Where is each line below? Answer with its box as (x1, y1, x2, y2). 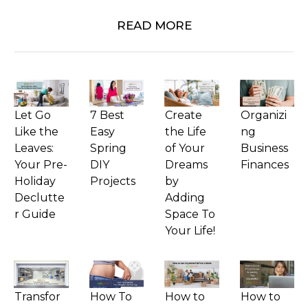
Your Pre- (14, 158, 67, 172)
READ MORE (116, 18, 192, 32)
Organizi (240, 109, 287, 122)
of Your (165, 142, 205, 155)
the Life (165, 125, 206, 139)
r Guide (14, 208, 56, 221)
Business (240, 142, 288, 155)
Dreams (165, 158, 208, 172)
